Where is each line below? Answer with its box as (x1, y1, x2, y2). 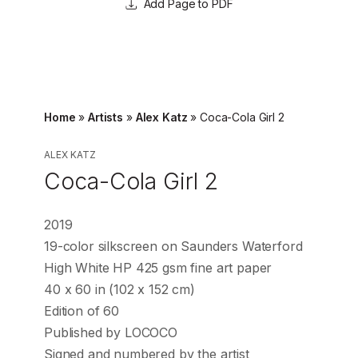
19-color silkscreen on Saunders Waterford (44, 238, 303, 255)
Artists (88, 110, 124, 125)
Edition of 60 (44, 303, 119, 320)
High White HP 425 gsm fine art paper (44, 260, 272, 276)
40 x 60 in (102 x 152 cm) (44, 281, 195, 298)
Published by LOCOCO (44, 324, 177, 341)
